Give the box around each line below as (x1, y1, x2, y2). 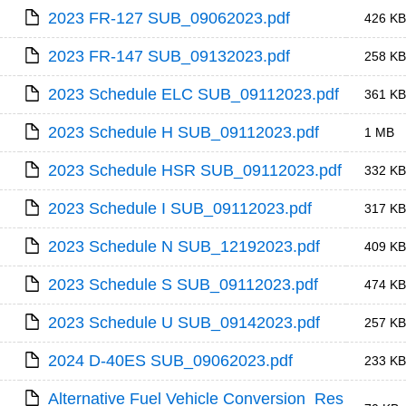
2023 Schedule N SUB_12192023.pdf (48, 237, 321, 256)
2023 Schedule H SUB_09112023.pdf (48, 123, 320, 141)
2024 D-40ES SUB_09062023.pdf (48, 352, 294, 370)
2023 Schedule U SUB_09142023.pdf (48, 314, 321, 332)
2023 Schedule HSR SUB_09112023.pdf (48, 161, 343, 179)
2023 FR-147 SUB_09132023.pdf (48, 47, 291, 65)
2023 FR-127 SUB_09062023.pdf (48, 9, 291, 27)
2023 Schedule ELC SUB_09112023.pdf (48, 85, 340, 103)
